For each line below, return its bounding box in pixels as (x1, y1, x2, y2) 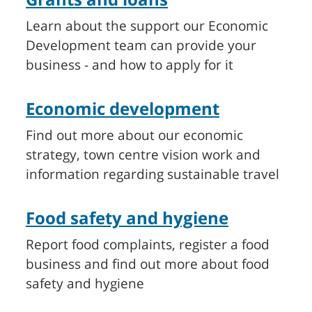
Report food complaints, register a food (26, 235, 270, 253)
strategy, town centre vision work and (26, 146, 260, 164)
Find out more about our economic (26, 126, 243, 144)
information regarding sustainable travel (26, 165, 279, 183)
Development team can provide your (26, 36, 256, 54)
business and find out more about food (26, 255, 270, 273)
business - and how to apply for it (26, 56, 233, 74)
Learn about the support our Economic (26, 17, 268, 35)
